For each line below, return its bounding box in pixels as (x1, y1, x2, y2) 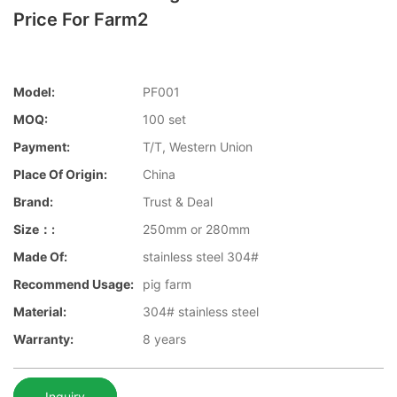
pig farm (143, 276, 191, 292)
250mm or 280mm (143, 222, 250, 237)
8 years (143, 331, 186, 347)
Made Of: (13, 249, 67, 265)
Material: (13, 304, 66, 320)
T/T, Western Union (143, 139, 253, 155)
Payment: (13, 139, 70, 155)
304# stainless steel (143, 304, 259, 320)
